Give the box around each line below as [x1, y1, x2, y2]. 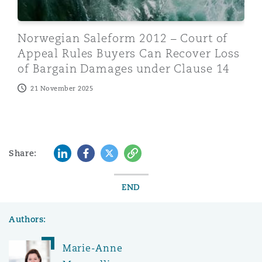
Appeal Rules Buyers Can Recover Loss [18, 46, 240, 60]
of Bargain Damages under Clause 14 [18, 61, 230, 75]
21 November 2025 [30, 84, 93, 92]
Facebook [77, 145, 121, 157]
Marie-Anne [63, 242, 123, 254]
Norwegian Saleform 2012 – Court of [18, 30, 228, 45]
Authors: [9, 213, 47, 225]
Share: [9, 147, 37, 158]
